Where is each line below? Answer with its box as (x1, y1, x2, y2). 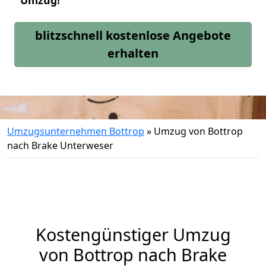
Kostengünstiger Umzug (35, 223, 231, 246)
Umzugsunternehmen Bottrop (7, 125, 144, 138)
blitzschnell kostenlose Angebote (35, 27, 231, 43)
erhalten (107, 45, 159, 61)
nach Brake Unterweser (7, 139, 113, 152)
